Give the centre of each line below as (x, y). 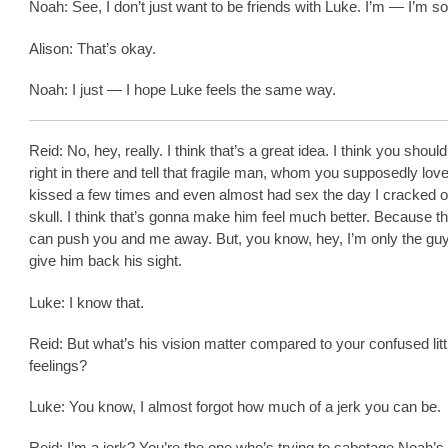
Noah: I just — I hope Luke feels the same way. (182, 89)
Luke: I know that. (86, 302)
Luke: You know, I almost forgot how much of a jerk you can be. (235, 406)
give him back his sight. (105, 261)
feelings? (58, 365)
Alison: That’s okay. (92, 48)
